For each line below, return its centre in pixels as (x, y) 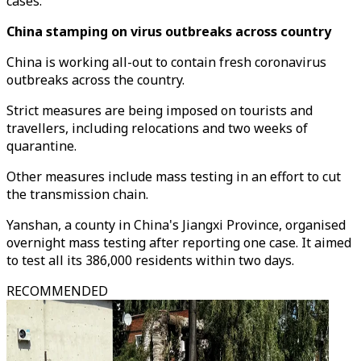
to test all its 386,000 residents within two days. (150, 260)
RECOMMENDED (57, 291)
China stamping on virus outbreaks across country (169, 31)
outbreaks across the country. (95, 80)
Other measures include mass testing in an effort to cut (174, 176)
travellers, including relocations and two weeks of (157, 128)
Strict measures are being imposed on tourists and (160, 110)
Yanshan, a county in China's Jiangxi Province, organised (176, 225)
